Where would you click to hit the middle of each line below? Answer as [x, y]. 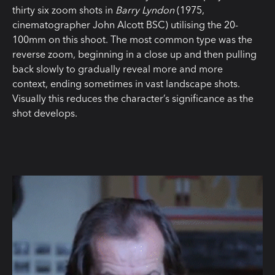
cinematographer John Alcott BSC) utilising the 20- [125, 24]
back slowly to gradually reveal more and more [118, 68]
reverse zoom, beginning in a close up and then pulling [134, 54]
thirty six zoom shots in [64, 10]
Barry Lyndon [146, 10]
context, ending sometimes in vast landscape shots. [126, 83]
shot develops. [45, 113]
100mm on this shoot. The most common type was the [132, 39]
